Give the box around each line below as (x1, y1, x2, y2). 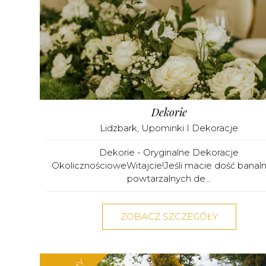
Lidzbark (100, 122, 137, 134)
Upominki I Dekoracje (141, 122, 238, 134)
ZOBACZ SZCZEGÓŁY (120, 210, 218, 222)
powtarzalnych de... (127, 172, 211, 184)
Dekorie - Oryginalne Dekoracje (99, 146, 239, 158)
